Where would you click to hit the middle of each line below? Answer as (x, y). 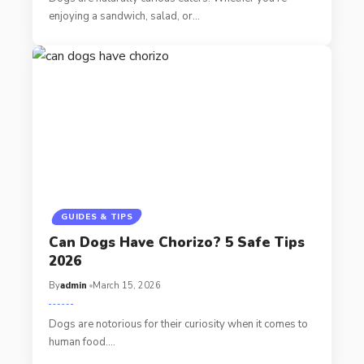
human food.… (82, 342)
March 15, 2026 (126, 285)
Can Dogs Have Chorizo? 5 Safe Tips (176, 242)
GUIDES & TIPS (97, 217)
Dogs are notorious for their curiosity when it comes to (178, 324)
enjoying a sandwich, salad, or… (124, 16)
